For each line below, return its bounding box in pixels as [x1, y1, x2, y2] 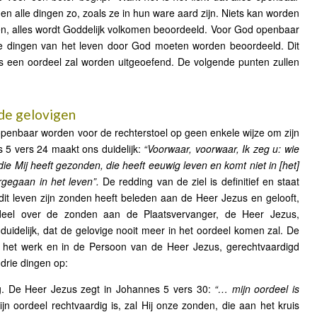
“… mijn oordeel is [214, 282, 299, 296]
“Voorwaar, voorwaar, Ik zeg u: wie [144, 142, 300, 156]
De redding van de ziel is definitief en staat [99, 174, 299, 188]
